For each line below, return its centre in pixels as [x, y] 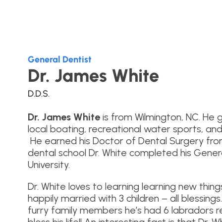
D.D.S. [39, 94]
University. [49, 165]
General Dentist [60, 60]
